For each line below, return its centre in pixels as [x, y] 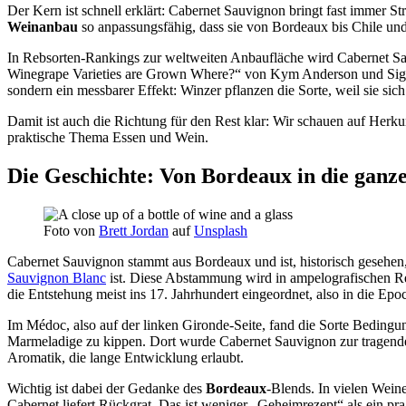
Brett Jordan [134, 230]
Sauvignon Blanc [57, 277]
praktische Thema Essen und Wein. [108, 137]
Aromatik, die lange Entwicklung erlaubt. [126, 357]
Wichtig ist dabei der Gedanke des [106, 388]
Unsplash [221, 230]
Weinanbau [43, 26]
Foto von [71, 230]
